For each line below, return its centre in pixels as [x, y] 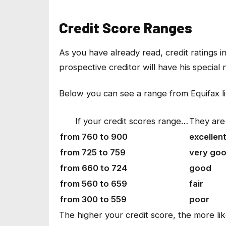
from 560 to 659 [94, 183]
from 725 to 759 [93, 152]
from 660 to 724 [94, 168]
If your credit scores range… [124, 121]
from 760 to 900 [94, 136]
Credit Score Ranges [126, 28]
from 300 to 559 [93, 199]
